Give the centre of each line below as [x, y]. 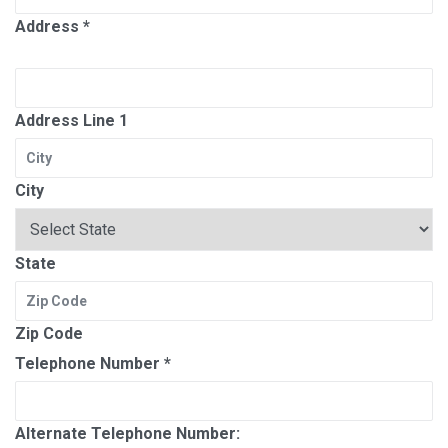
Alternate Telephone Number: [127, 433]
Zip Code [49, 333]
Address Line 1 [71, 120]
